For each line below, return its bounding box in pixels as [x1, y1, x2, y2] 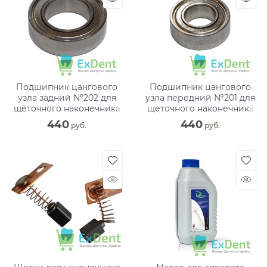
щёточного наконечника [13, 103, 120, 114]
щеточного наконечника [147, 103, 254, 114]
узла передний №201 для [145, 92, 255, 103]
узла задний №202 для [17, 92, 116, 103]
